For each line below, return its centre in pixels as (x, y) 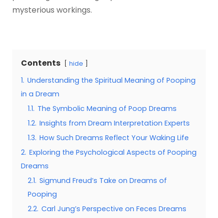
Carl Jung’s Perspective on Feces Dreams (114, 209)
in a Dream (40, 94)
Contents (40, 63)
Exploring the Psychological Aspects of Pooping (113, 153)
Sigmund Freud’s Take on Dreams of (103, 181)
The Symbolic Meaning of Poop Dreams (107, 109)
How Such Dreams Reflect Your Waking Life (114, 138)
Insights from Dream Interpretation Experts (114, 123)
